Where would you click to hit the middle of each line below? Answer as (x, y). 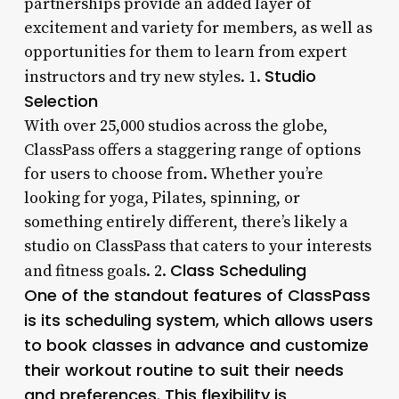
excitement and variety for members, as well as (198, 28)
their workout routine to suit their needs (183, 370)
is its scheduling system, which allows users (198, 320)
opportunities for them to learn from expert (185, 52)
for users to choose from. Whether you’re (173, 174)
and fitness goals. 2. (97, 271)
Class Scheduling (238, 270)
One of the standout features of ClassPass (197, 295)
